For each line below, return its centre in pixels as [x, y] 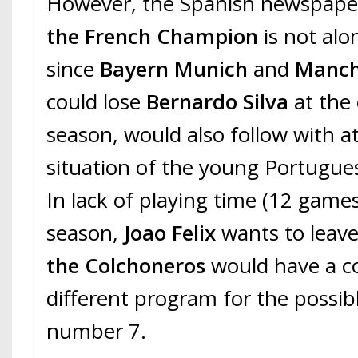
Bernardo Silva [221, 102]
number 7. [97, 331]
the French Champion [153, 36]
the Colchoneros [126, 266]
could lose [97, 102]
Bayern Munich [177, 69]
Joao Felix [167, 233]
